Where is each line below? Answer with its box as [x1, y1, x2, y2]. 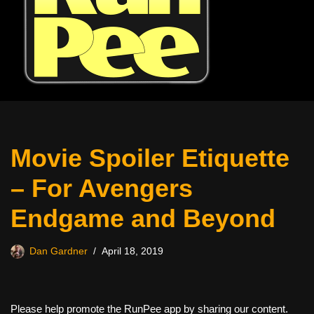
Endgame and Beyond [11, 204, 275, 233]
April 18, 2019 [102, 246, 163, 257]
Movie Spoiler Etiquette [11, 144, 289, 172]
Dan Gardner [29, 246, 88, 257]
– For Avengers [11, 174, 193, 203]
